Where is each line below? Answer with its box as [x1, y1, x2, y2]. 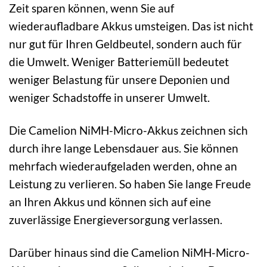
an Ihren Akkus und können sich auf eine [9, 195, 211, 209]
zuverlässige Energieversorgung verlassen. [9, 213, 222, 227]
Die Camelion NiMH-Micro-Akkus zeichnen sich [9, 123, 248, 138]
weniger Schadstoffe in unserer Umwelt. [9, 91, 210, 105]
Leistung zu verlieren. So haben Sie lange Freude [9, 177, 251, 191]
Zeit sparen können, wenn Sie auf [9, 1, 174, 15]
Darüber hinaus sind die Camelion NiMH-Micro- [9, 246, 250, 260]
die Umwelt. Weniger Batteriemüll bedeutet [9, 55, 229, 69]
